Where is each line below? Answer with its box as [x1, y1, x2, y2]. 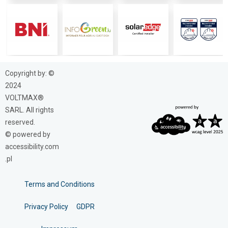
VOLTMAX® [5, 94, 44, 102]
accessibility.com [5, 142, 59, 151]
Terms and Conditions [24, 180, 95, 189]
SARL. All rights [5, 106, 54, 115]
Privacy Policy [24, 203, 68, 211]
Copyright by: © [5, 69, 54, 78]
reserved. [5, 118, 35, 127]
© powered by [5, 130, 50, 139]
